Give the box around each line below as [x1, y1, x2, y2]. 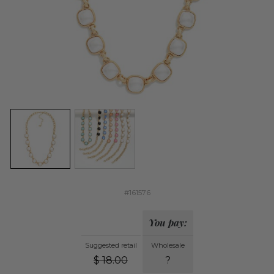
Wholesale [150, 241, 185, 250]
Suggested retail [84, 241, 137, 250]
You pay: [148, 216, 187, 229]
